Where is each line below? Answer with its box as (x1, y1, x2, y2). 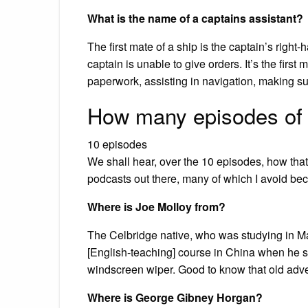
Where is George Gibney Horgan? (87, 289, 263, 305)
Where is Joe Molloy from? (87, 198, 225, 214)
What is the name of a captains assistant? (87, 10, 303, 26)
